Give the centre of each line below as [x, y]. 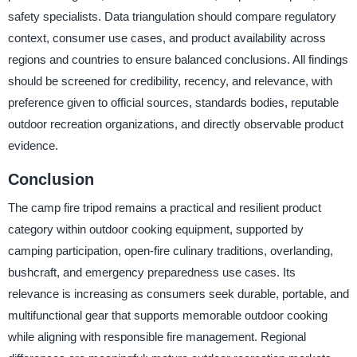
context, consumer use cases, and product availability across [167, 37]
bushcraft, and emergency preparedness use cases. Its [151, 273]
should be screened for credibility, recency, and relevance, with [170, 80]
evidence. [33, 145]
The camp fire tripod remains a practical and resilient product [164, 208]
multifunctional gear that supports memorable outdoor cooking [167, 316]
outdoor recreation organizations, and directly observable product [175, 124]
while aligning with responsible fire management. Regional [157, 337]
